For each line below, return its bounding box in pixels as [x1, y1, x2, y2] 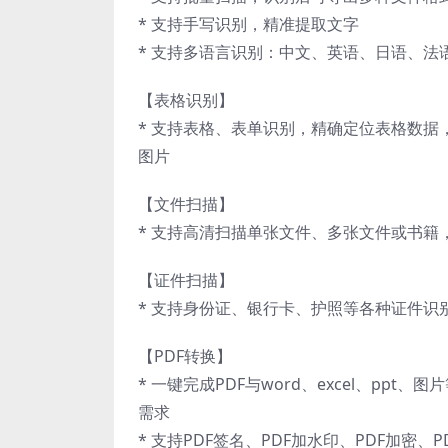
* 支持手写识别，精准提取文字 [138, 12, 359, 35]
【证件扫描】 [138, 268, 234, 291]
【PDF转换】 [138, 344, 232, 367]
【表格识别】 [138, 88, 234, 111]
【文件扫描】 [138, 192, 234, 215]
